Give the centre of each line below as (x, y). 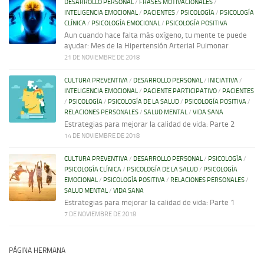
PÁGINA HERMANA (37, 250)
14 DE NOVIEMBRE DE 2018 (102, 136)
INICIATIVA (223, 81)
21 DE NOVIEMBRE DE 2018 (102, 58)
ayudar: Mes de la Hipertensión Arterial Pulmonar (146, 46)
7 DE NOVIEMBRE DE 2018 (100, 214)
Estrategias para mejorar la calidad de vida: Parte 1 (149, 203)
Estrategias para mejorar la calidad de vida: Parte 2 (149, 124)
